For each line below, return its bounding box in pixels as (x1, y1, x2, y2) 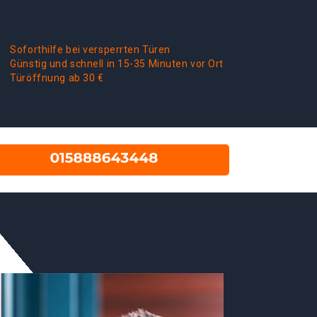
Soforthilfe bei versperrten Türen (10, 44, 171, 55)
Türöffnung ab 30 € (10, 72, 104, 83)
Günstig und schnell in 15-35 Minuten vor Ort (10, 58, 224, 69)
